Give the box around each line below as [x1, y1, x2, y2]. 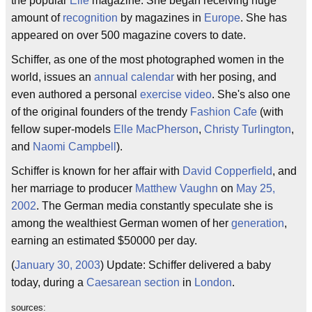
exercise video [140, 88, 212, 100]
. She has [240, 12, 287, 24]
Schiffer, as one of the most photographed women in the [11, 54, 284, 65]
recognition [63, 12, 118, 24]
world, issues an [11, 71, 94, 83]
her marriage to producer [11, 182, 135, 194]
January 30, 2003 [15, 259, 100, 271]
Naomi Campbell [33, 141, 116, 153]
